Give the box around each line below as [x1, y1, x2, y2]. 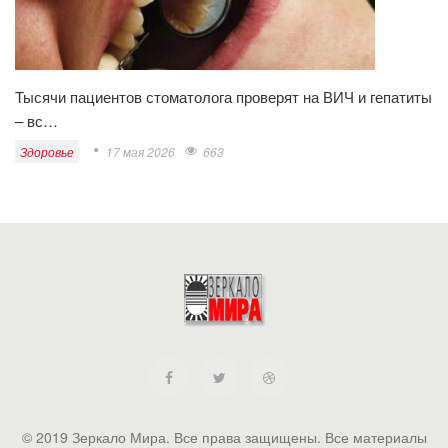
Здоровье [20, 143, 74, 161]
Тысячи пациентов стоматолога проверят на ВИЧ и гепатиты [15, 86, 432, 108]
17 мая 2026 [106, 143, 175, 161]
